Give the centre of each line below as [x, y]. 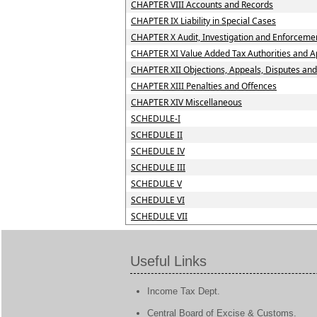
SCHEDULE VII [159, 216]
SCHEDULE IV [158, 151]
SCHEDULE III [158, 167]
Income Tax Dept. [184, 291]
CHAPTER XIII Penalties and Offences [204, 86]
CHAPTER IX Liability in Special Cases [203, 21]
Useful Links [168, 261]
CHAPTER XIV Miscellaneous [186, 102]
